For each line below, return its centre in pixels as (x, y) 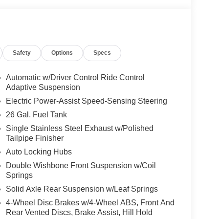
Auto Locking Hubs (39, 152)
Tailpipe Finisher (34, 138)
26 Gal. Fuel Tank (36, 115)
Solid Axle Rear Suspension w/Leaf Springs (82, 189)
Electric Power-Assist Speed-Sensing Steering (86, 101)
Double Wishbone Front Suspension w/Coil (81, 166)
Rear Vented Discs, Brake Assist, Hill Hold (79, 213)
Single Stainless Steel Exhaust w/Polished (79, 129)
